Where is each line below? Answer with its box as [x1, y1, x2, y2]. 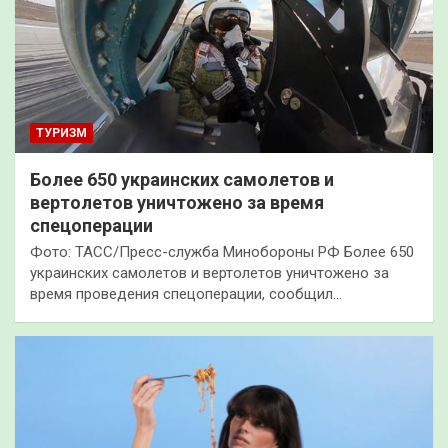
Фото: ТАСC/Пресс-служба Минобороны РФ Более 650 [30, 242, 414, 261]
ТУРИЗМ [36, 125, 87, 140]
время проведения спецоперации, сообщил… [30, 284, 342, 303]
